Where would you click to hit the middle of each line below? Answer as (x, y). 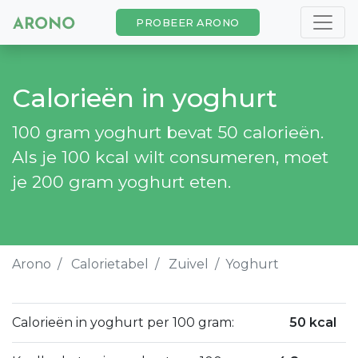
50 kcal (313, 322)
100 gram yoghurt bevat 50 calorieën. (168, 132)
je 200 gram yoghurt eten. (121, 182)
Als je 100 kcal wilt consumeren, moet (170, 157)
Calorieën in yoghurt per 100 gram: (123, 322)
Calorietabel (110, 264)
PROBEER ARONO (188, 22)
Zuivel (189, 264)
